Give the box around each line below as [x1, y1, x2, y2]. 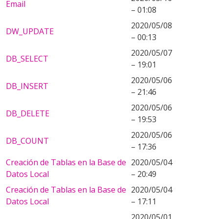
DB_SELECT [6, 53, 48, 64]
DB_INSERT [6, 81, 48, 91]
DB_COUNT [6, 135, 49, 146]
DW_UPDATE [6, 26, 54, 37]
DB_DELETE [6, 108, 49, 119]
